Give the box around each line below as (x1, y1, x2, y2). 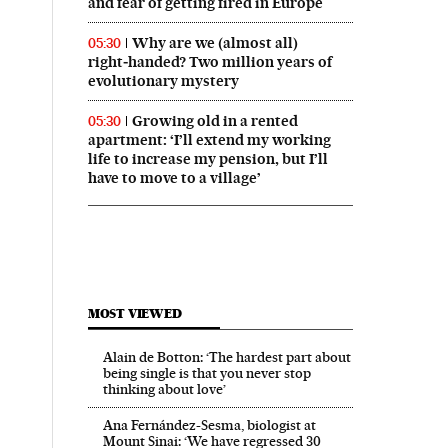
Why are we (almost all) (131, 33, 298, 52)
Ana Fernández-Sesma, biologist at (102, 416, 316, 433)
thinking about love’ (102, 380, 226, 397)
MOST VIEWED (87, 305, 182, 321)
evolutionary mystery (87, 71, 239, 90)
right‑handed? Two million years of (87, 52, 332, 71)
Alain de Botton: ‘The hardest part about (102, 348, 351, 365)
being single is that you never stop (102, 364, 311, 381)
